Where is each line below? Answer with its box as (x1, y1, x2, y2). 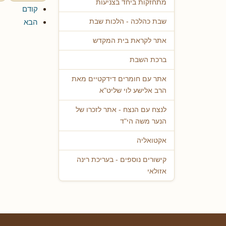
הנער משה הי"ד (120, 118, 166, 126)
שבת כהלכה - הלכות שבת (89, 18, 166, 26)
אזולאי (147, 167, 166, 176)
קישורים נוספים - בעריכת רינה (77, 156, 166, 164)
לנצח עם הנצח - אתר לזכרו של (76, 106, 166, 114)
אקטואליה (137, 137, 166, 145)
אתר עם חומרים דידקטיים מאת (72, 75, 166, 83)
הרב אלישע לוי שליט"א (99, 87, 166, 95)
